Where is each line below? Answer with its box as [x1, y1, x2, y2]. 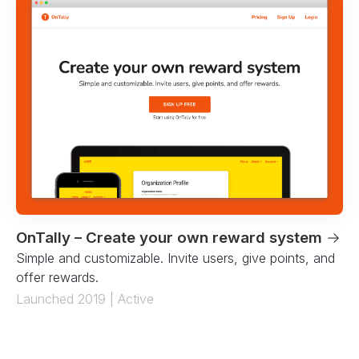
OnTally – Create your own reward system [16, 228, 326, 247]
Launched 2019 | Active [16, 290, 154, 307]
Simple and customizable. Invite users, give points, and [16, 249, 335, 266]
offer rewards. [16, 268, 99, 285]
